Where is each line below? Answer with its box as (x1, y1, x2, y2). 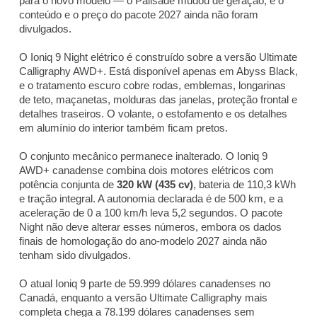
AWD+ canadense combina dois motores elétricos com (19, 163, 274, 176)
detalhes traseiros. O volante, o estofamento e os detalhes (19, 107, 287, 120)
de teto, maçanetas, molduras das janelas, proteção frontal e (19, 93, 297, 105)
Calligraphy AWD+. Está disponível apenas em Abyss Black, (19, 64, 298, 77)
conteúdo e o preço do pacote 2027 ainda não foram (19, 8, 258, 21)
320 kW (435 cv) (117, 178, 193, 190)
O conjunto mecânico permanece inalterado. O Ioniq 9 (19, 149, 267, 162)
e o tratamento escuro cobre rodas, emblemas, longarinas (19, 79, 286, 91)
